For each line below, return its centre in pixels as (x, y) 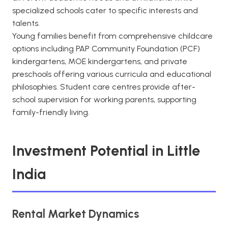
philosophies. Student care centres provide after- (104, 87)
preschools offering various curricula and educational (112, 74)
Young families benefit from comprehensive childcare (112, 36)
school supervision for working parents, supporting (104, 99)
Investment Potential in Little (106, 151)
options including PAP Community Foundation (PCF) (106, 49)
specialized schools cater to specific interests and (105, 10)
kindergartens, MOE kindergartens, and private (100, 61)
